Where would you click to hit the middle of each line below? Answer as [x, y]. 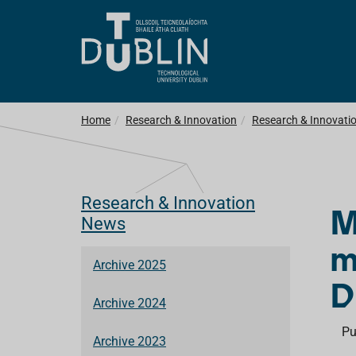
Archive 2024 [130, 303]
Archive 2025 [130, 265]
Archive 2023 [130, 341]
